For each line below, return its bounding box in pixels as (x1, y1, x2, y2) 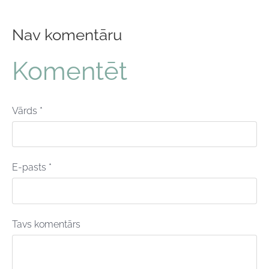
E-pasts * (12, 162, 52, 174)
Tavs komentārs (12, 218, 80, 230)
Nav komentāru (12, 25, 122, 44)
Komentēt (12, 56, 127, 86)
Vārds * (12, 105, 43, 117)
